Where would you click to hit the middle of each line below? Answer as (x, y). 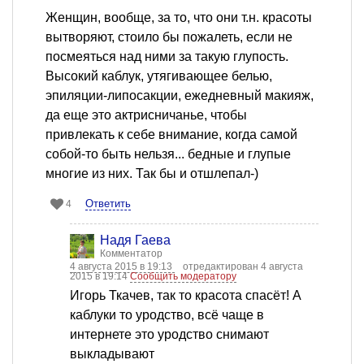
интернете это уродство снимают (169, 335)
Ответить (108, 204)
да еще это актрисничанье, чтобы (146, 115)
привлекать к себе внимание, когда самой (171, 135)
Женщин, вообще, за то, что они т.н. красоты (179, 18)
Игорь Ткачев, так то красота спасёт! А (186, 296)
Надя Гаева (135, 240)
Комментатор (131, 254)
